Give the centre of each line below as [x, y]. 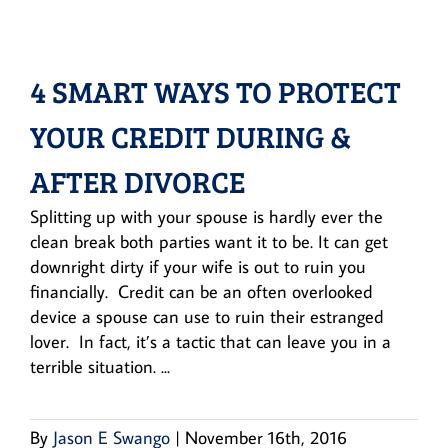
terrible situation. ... [100, 366]
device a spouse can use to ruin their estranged [207, 316]
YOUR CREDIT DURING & [190, 135]
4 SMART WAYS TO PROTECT [215, 90]
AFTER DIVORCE [137, 180]
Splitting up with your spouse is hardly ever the [206, 216]
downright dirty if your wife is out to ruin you [198, 266]
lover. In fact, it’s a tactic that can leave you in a [210, 341]
